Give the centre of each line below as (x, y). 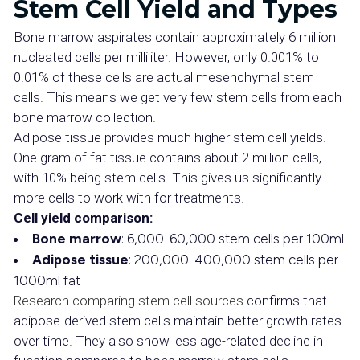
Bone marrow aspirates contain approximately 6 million (175, 37)
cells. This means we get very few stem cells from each (178, 97)
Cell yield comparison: (83, 218)
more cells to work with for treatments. (129, 198)
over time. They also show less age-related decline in (168, 341)
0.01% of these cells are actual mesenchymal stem (164, 77)
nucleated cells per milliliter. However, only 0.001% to (166, 57)
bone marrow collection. (85, 117)
